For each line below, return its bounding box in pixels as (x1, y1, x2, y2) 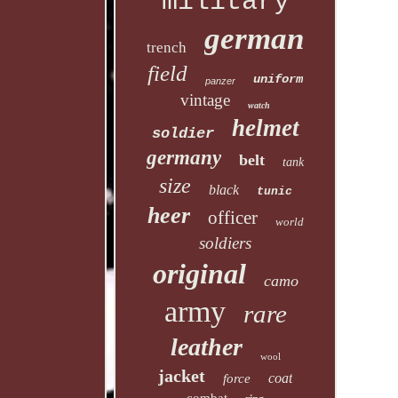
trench (147, 39, 187, 56)
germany (147, 147, 222, 169)
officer (207, 207, 258, 228)
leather (170, 333, 243, 361)
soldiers (199, 234, 252, 252)
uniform (253, 72, 304, 86)
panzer (205, 76, 236, 86)
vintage (180, 91, 231, 109)
